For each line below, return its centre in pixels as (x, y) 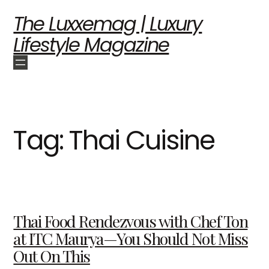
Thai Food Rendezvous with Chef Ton (131, 221)
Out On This (52, 255)
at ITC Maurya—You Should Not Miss (131, 238)
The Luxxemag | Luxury (108, 24)
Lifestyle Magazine (91, 45)
